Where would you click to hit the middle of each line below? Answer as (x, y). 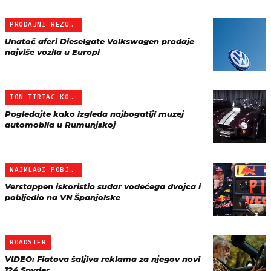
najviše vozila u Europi (52, 52)
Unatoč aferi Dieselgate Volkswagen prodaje (100, 41)
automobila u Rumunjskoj (60, 125)
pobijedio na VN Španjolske (63, 197)
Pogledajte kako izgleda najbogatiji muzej (94, 114)
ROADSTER (28, 242)
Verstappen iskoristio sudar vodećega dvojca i (103, 186)
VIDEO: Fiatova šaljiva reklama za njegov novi (103, 259)
